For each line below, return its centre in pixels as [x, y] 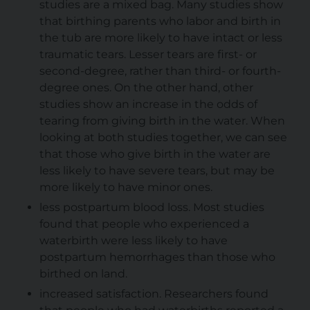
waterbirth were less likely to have [133, 241]
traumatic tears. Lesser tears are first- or [148, 55]
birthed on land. [83, 274]
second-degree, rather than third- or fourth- [160, 71]
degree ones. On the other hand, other [146, 88]
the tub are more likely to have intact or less [161, 38]
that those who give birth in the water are [155, 154]
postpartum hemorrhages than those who [157, 257]
